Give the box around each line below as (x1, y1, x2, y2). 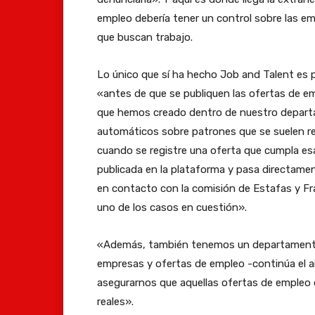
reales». (97, 295, 134, 308)
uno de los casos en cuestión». (97, 200, 247, 214)
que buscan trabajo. (97, 30, 193, 44)
